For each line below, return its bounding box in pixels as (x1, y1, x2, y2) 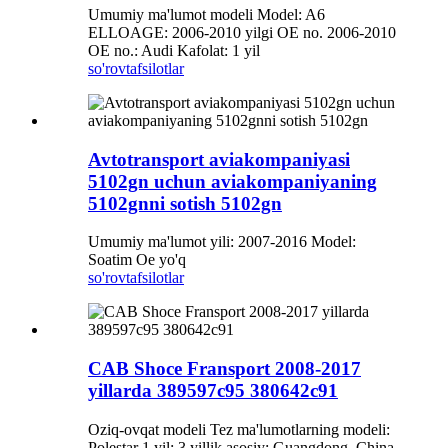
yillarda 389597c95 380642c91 (88, 380, 338, 402)
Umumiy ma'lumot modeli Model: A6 (88, 5, 325, 23)
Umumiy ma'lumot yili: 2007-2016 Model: (88, 233, 356, 251)
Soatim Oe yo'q (88, 251, 186, 269)
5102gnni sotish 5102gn (88, 192, 282, 214)
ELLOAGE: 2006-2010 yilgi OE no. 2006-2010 (88, 23, 396, 41)
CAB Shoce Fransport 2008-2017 (88, 358, 361, 380)
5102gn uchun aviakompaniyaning (88, 170, 377, 192)
